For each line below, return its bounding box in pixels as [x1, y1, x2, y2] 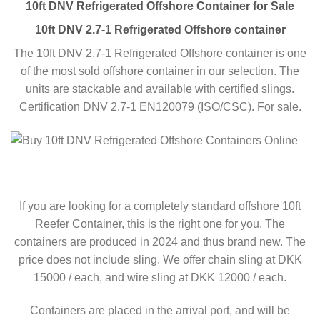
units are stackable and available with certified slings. [26, 83, 294, 96]
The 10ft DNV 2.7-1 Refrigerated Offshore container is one [14, 47, 306, 60]
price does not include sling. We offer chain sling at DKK [18, 253, 302, 266]
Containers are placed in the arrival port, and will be [30, 304, 290, 316]
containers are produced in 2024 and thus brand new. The [14, 235, 306, 248]
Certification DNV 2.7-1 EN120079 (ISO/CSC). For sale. [19, 101, 301, 114]
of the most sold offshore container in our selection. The [21, 65, 299, 78]
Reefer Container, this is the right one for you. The [35, 217, 285, 230]
